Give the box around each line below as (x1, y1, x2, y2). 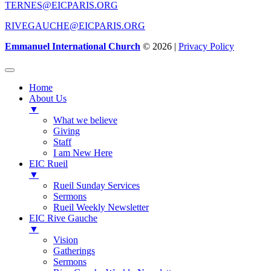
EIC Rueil (29, 158, 68, 169)
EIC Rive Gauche (29, 212, 97, 223)
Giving (53, 125, 80, 136)
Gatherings (53, 245, 95, 256)
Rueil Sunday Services (53, 180, 140, 191)
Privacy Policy (178, 41, 234, 51)
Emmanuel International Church (5, 41, 140, 51)
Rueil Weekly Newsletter (53, 201, 149, 212)
